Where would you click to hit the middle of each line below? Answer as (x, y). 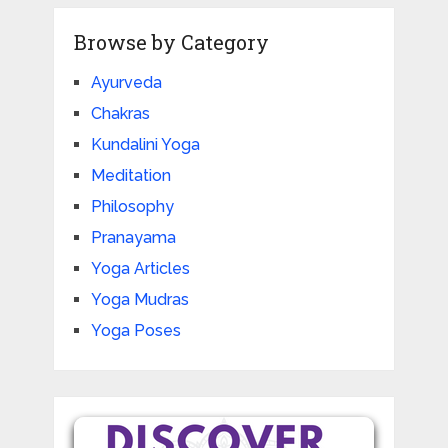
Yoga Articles (140, 268)
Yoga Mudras (139, 299)
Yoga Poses (135, 330)
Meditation (130, 175)
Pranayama (133, 237)
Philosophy (132, 206)
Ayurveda (126, 82)
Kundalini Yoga (145, 144)
